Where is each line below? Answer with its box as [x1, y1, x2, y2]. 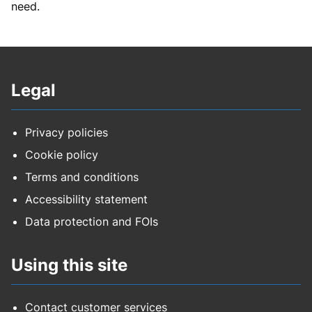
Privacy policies [25, 125, 108, 140]
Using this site [11, 255, 127, 276]
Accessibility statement [25, 192, 148, 207]
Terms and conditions [25, 170, 139, 185]
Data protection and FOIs [25, 214, 158, 229]
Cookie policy [25, 148, 98, 162]
